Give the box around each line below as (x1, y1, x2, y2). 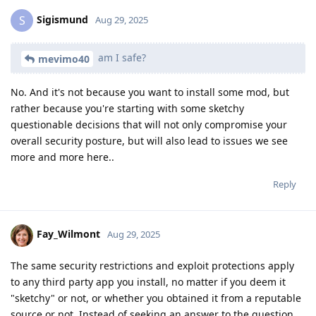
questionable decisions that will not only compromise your (11, 117, 287, 131)
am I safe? (95, 50, 146, 64)
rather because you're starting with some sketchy (11, 101, 244, 115)
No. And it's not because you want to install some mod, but (11, 85, 289, 99)
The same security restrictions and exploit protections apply (11, 258, 294, 272)
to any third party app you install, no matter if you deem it (11, 274, 286, 288)
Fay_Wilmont (37, 227, 100, 241)
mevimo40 (38, 51, 90, 66)
